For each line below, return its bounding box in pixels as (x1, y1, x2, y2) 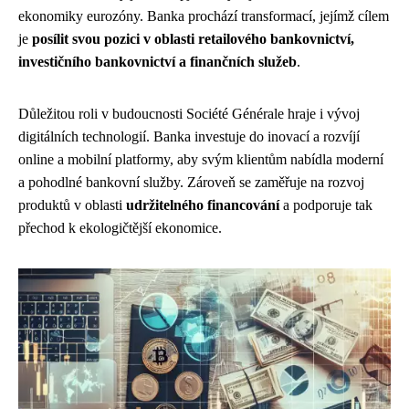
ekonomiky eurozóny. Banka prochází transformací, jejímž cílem (18, 8, 389, 24)
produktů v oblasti (18, 197, 126, 213)
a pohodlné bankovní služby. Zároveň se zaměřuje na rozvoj (18, 174, 364, 190)
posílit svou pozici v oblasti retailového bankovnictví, (32, 31, 354, 47)
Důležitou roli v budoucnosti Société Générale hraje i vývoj (18, 106, 360, 121)
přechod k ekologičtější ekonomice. (18, 220, 222, 236)
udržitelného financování (126, 197, 279, 213)
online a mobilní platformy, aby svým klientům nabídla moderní (18, 152, 383, 167)
